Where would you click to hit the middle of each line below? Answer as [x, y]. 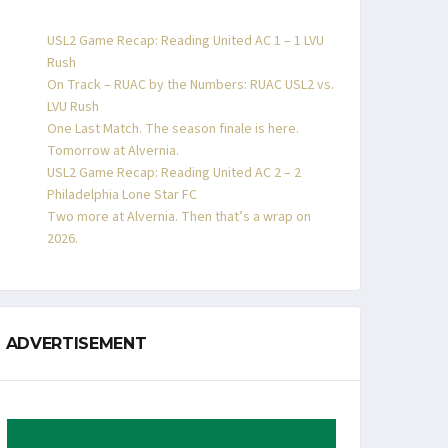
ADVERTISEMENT [76, 343]
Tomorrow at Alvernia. [112, 151]
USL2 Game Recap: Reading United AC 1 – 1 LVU [185, 41]
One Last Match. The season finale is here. [172, 129]
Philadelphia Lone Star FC [121, 195]
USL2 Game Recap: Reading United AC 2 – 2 [173, 173]
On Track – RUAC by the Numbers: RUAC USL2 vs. [190, 85]
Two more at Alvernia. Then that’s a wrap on [178, 217]
